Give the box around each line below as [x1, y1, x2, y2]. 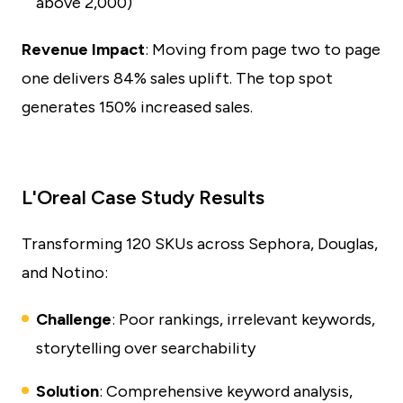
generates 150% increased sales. [22, 97, 253, 117]
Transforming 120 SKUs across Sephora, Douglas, [22, 234, 378, 254]
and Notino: [22, 263, 108, 282]
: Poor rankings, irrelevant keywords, [112, 309, 375, 329]
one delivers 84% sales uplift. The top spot [22, 68, 333, 88]
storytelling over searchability [36, 338, 255, 358]
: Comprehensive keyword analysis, [99, 381, 353, 401]
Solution [36, 381, 99, 401]
